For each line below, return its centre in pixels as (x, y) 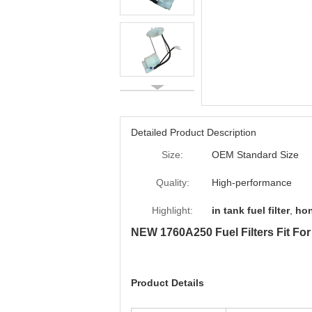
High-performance (252, 182)
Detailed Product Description (194, 132)
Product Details (167, 283)
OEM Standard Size (255, 155)
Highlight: (172, 210)
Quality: (172, 182)
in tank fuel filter (251, 210)
